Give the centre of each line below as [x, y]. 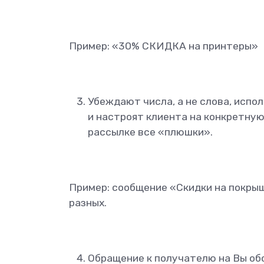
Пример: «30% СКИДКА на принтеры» [164, 46]
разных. [88, 203]
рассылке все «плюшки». [150, 132]
